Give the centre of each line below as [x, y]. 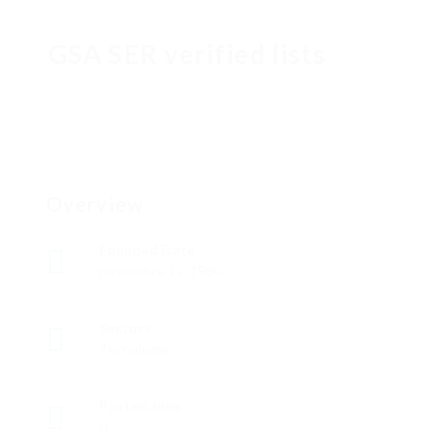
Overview [95, 204]
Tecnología [133, 349]
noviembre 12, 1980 [160, 271]
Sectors [125, 328]
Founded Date [147, 250]
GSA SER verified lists [187, 54]
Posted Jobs [140, 406]
